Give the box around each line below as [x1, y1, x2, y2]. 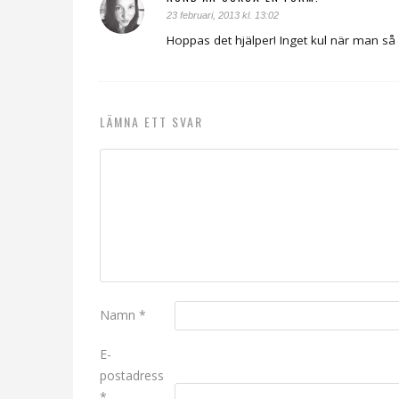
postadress [100, 366, 164, 384]
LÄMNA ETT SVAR [100, 111, 203, 131]
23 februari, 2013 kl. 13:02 [167, 9, 279, 20]
